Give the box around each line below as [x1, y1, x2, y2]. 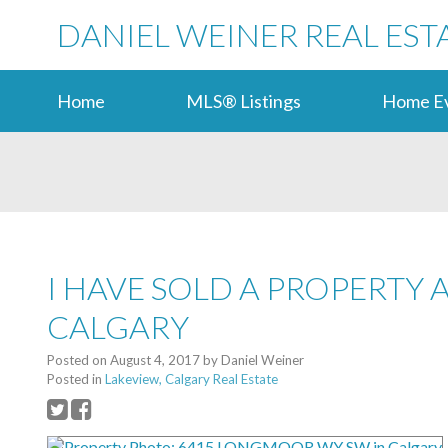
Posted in [47, 371, 102, 388]
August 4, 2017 [110, 352, 200, 369]
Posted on [47, 352, 110, 369]
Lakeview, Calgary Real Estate [105, 371, 278, 388]
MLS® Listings [186, 90, 301, 112]
